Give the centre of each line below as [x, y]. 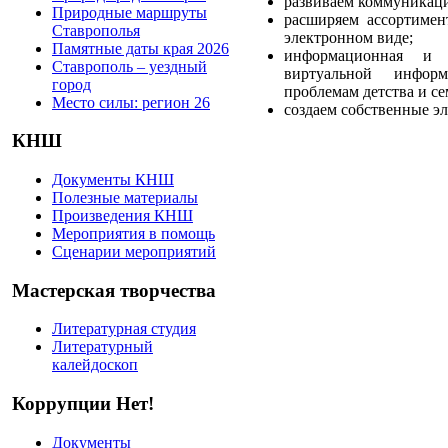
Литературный [102, 347]
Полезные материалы [125, 197]
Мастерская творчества [114, 290]
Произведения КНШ [122, 215]
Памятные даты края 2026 [140, 48]
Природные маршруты [129, 12]
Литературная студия [124, 329]
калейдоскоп [95, 365]
